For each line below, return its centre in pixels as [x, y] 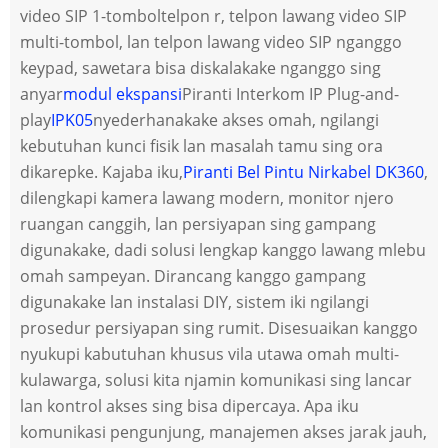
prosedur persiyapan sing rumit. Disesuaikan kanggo [219, 328]
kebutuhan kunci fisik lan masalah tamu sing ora [201, 146]
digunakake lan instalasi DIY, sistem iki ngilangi [194, 302]
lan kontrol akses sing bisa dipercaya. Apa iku [189, 406]
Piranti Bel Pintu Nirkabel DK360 [303, 172]
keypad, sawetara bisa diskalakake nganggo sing [200, 68]
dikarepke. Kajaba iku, [101, 172]
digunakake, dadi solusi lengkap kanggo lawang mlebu [223, 250]
